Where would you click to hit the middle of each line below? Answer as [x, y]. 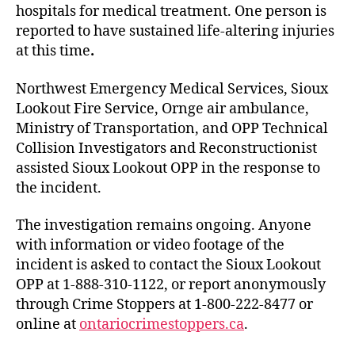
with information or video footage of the [150, 245]
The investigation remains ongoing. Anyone [164, 225]
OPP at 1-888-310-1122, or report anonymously [171, 285]
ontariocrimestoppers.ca [162, 324]
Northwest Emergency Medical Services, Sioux [172, 89]
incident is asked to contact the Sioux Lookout [168, 265]
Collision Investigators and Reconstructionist [166, 148]
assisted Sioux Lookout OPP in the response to [168, 168]
